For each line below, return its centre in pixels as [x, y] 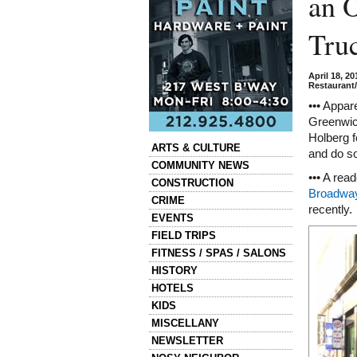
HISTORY [175, 271]
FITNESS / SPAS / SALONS [219, 253]
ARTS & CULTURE [196, 148]
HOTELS [173, 288]
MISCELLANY [185, 323]
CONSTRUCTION [192, 183]
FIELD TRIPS [184, 235]
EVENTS [173, 218]
